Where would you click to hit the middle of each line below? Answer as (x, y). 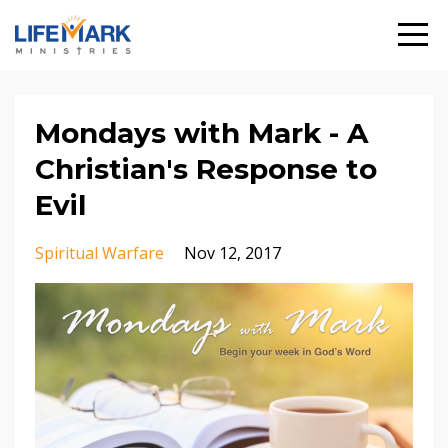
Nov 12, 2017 (232, 253)
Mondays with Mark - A (201, 133)
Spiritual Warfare (99, 253)
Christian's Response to (206, 169)
